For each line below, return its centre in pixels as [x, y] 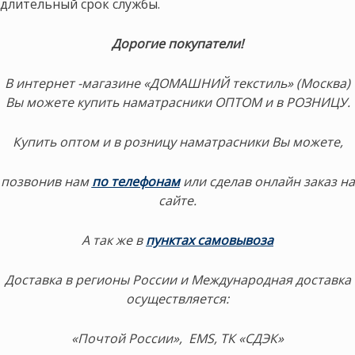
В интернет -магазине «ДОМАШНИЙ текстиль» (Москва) [177, 84]
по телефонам [136, 181]
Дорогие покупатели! [177, 44]
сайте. [177, 200]
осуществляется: [177, 298]
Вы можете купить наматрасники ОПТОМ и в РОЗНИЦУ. [177, 103]
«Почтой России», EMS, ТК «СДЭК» [177, 338]
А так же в [112, 240]
